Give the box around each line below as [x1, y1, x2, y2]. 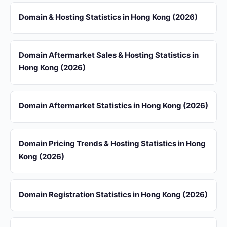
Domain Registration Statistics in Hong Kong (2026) [19, 190, 208, 199]
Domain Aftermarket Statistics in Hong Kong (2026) [19, 101, 208, 110]
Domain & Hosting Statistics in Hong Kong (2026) [19, 12, 198, 22]
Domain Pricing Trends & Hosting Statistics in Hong [19, 139, 206, 148]
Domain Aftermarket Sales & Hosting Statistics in [19, 50, 199, 60]
